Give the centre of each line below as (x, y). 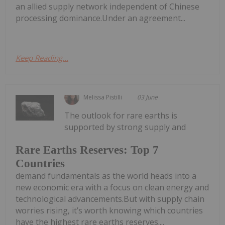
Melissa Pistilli (103, 97)
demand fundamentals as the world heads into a (106, 176)
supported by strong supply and (125, 127)
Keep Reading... (42, 58)
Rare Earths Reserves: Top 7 (87, 150)
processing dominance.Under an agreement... (100, 18)
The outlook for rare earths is (121, 115)
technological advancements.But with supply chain (110, 199)
